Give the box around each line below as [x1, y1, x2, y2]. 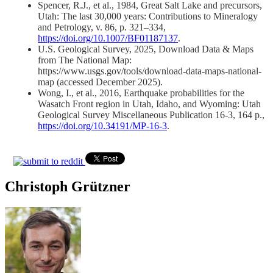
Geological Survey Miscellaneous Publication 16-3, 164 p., [38, 109, 264, 120]
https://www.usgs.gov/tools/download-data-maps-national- [38, 65, 261, 76]
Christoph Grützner [5, 179, 130, 195]
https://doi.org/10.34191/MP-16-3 [38, 120, 167, 131]
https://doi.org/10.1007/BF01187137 [38, 32, 178, 43]
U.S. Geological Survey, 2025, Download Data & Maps [38, 43, 253, 54]
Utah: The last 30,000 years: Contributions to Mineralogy [38, 10, 258, 21]
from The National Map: [38, 54, 132, 65]
